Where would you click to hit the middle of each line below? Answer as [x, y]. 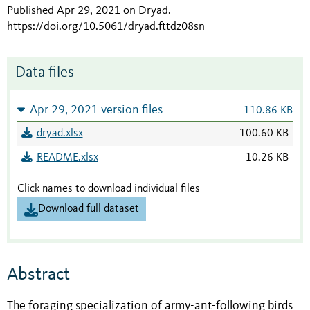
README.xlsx [67, 158]
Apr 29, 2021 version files [96, 111]
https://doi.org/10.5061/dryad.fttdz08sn [106, 27]
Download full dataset [89, 209]
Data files [45, 73]
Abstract [38, 274]
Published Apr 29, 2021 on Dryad [88, 11]
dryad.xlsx [60, 134]
